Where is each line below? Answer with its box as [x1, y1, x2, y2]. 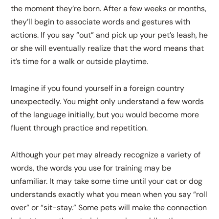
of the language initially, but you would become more [11, 109, 199, 120]
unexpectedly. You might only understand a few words [11, 96, 204, 107]
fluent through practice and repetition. [11, 123, 148, 133]
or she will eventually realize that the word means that [11, 43, 204, 54]
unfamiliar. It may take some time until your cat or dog [11, 176, 203, 187]
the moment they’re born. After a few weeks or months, [11, 3, 207, 14]
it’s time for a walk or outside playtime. [11, 56, 149, 67]
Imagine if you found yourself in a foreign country [11, 83, 185, 94]
